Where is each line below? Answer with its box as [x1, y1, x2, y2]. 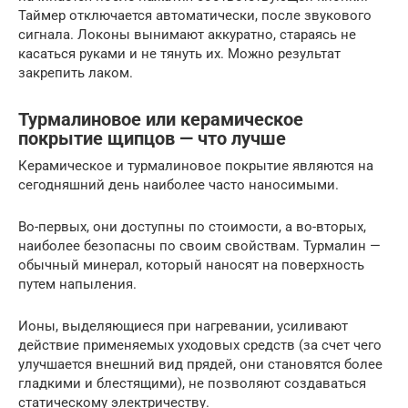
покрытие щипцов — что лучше [18, 127, 286, 149]
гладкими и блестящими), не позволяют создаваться [18, 375, 366, 393]
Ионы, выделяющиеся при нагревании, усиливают [18, 318, 348, 335]
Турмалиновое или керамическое [18, 108, 303, 130]
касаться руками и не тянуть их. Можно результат [18, 46, 341, 63]
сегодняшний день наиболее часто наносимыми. [18, 177, 339, 194]
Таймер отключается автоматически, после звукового [18, 7, 372, 25]
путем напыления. [18, 276, 137, 293]
